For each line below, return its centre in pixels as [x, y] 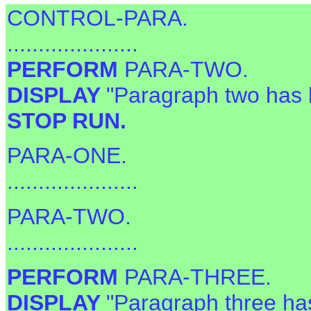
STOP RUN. [67, 120]
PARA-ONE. [67, 156]
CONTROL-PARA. [98, 18]
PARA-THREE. [198, 277]
